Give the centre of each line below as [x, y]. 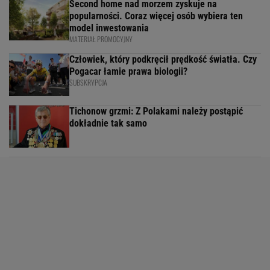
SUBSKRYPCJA [88, 83]
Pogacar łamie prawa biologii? [128, 72]
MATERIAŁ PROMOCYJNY [101, 39]
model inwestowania [109, 28]
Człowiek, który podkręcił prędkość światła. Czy [163, 60]
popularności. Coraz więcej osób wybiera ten [156, 16]
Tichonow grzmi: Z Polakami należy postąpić [156, 111]
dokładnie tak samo [108, 124]
